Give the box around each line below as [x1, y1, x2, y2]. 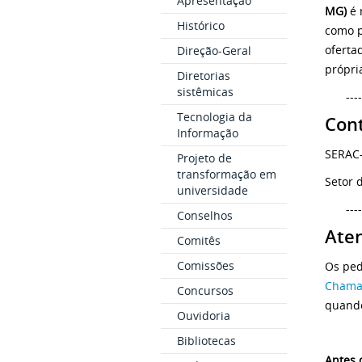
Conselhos [176, 208, 233, 223]
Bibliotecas [176, 333, 236, 348]
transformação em [176, 166, 276, 182]
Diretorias [176, 68, 230, 83]
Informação [176, 125, 238, 141]
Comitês [176, 233, 221, 248]
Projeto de [176, 150, 232, 166]
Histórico [176, 18, 225, 33]
